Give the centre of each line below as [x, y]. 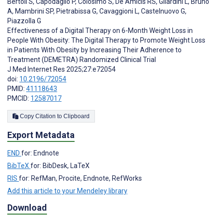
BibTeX [19, 166]
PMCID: [19, 98]
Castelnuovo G [162, 11]
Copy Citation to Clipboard [77, 116]
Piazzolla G [24, 21]
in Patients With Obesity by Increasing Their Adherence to [94, 50]
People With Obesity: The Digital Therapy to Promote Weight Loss [106, 40]
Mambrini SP [33, 11]
